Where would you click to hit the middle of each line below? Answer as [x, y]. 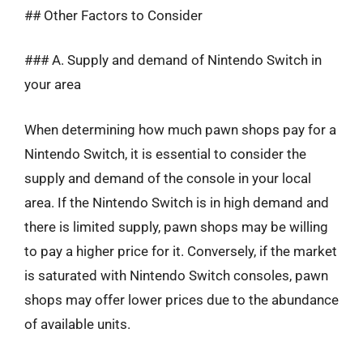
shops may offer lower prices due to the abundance [181, 299]
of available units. [77, 324]
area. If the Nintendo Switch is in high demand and [177, 202]
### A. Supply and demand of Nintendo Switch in [173, 60]
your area [53, 84]
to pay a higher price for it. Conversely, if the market [181, 251]
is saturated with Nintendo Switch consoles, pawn [176, 275]
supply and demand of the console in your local [168, 178]
